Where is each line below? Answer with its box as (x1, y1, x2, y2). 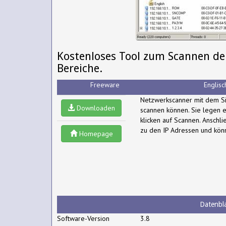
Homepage (77, 129, 113, 138)
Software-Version (57, 214, 109, 223)
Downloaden (75, 103, 115, 112)
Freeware (90, 80, 120, 89)
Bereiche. (57, 62, 102, 75)
